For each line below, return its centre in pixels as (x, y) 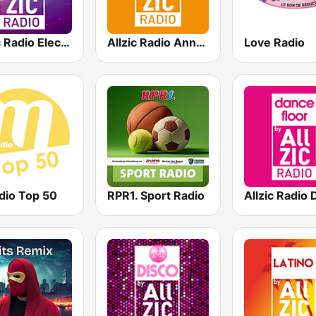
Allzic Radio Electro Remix (65, 42)
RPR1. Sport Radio (156, 195)
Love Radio (274, 42)
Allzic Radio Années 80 (201, 42)
